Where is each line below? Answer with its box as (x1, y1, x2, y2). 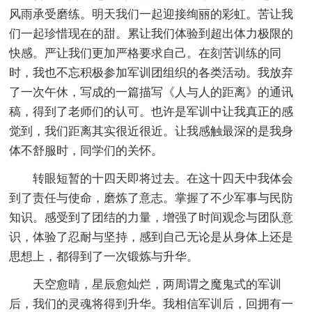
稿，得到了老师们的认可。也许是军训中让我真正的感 (9, 104, 294, 118)
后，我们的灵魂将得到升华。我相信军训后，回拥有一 (9, 297, 294, 311)
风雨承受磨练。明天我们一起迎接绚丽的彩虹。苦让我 (9, 7, 294, 21)
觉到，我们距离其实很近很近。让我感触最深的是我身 (9, 124, 294, 138)
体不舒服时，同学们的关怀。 (9, 143, 164, 157)
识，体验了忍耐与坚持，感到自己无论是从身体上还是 (9, 230, 294, 244)
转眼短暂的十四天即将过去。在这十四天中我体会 (33, 171, 294, 185)
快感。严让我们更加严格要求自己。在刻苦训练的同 (9, 46, 282, 60)
